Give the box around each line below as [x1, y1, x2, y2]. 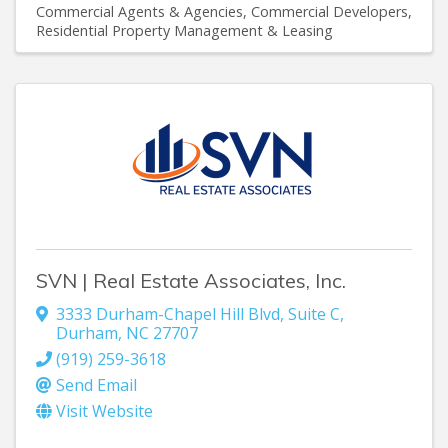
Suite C [288, 302, 340, 325]
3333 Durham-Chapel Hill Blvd [56, 302, 280, 325]
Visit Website [56, 399, 153, 422]
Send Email [56, 373, 137, 396]
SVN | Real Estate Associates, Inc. [36, 267, 346, 293]
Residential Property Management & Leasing [36, 20, 333, 40]
